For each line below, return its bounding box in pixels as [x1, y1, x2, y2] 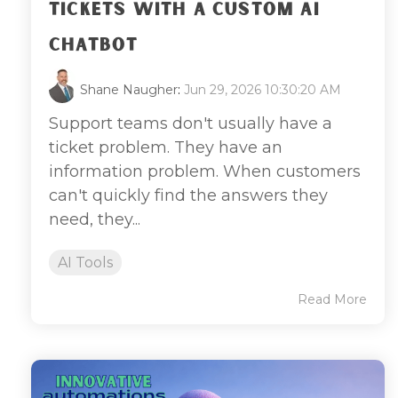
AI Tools [58, 253, 113, 271]
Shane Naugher [80, 81, 178, 98]
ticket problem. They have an [49, 137, 283, 157]
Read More [298, 291, 367, 307]
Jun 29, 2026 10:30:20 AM [184, 81, 341, 98]
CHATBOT [49, 32, 139, 58]
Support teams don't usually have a [49, 113, 332, 133]
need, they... [49, 209, 140, 229]
